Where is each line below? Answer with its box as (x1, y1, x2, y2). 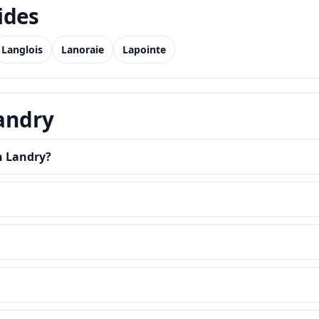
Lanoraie (61, 43, 104, 56)
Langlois (1, 43, 43, 56)
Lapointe (122, 43, 166, 56)
